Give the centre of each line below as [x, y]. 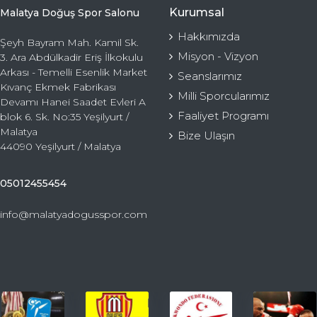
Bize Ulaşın [206, 135]
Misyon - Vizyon [218, 56]
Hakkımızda [209, 36]
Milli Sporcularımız [224, 96]
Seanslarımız [210, 76]
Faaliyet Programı [223, 115]
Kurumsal [197, 12]
